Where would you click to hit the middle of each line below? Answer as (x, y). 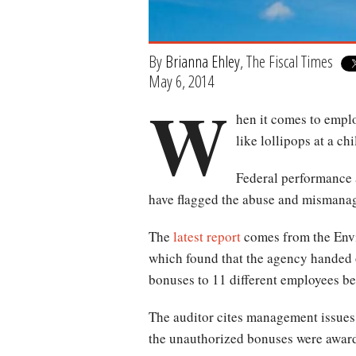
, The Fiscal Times (286, 62)
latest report (207, 236)
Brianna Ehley (203, 62)
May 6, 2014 (181, 81)
